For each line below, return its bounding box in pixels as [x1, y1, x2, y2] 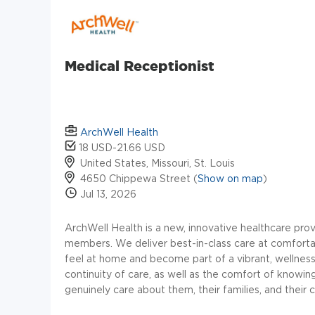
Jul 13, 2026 [77, 188, 136, 200]
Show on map [198, 173, 263, 184]
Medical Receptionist [65, 57, 214, 74]
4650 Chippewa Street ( [80, 173, 198, 184]
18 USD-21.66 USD [76, 142, 165, 153]
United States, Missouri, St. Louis [80, 157, 235, 169]
